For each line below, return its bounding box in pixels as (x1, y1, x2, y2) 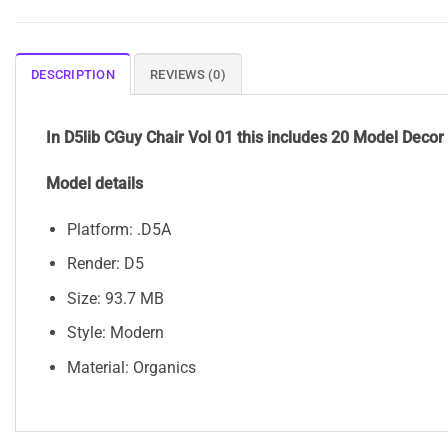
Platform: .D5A (66, 219, 171, 239)
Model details (46, 173, 143, 193)
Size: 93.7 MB (66, 288, 164, 308)
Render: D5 (66, 254, 144, 274)
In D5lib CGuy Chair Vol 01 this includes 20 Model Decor (46, 128, 444, 148)
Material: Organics (66, 358, 196, 378)
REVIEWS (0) (150, 67, 226, 83)
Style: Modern (66, 323, 164, 343)
